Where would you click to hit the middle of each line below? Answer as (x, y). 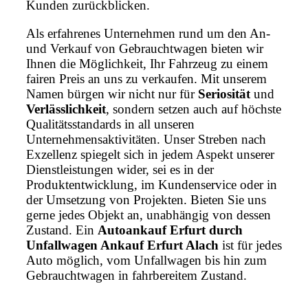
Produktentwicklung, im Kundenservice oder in (152, 184)
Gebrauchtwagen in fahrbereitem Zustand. (136, 275)
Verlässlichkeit (66, 109)
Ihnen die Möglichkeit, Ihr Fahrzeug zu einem (147, 63)
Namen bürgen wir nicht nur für (112, 93)
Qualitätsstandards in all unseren (110, 124)
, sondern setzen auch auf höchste (194, 109)
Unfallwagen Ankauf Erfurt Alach (122, 245)
